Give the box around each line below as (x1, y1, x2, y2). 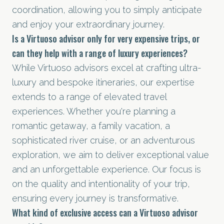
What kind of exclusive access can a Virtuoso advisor (12, 206, 198, 219)
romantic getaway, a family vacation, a (12, 120, 170, 131)
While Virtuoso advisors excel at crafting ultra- (12, 62, 201, 73)
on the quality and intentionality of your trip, (12, 178, 190, 189)
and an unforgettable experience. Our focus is (12, 164, 201, 174)
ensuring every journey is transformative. (12, 193, 178, 203)
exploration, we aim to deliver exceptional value (12, 149, 209, 160)
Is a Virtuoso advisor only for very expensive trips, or (12, 32, 200, 45)
